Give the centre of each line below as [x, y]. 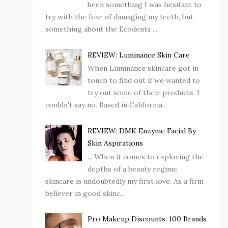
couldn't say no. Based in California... [106, 105]
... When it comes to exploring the [145, 156]
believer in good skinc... [85, 193]
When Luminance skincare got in [143, 68]
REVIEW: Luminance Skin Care [138, 55]
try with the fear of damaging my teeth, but [119, 17]
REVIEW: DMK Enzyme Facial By [141, 131]
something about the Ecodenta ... [101, 29]
